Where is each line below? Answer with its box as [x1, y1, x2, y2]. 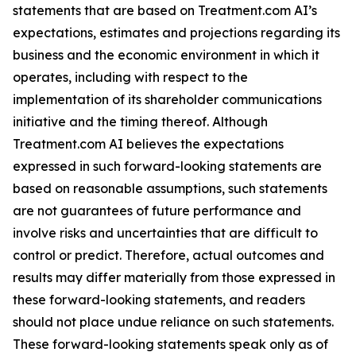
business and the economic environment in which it [13, 47, 319, 63]
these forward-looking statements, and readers [13, 292, 305, 308]
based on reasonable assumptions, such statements [13, 180, 327, 196]
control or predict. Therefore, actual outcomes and [13, 247, 324, 263]
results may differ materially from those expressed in [13, 269, 335, 285]
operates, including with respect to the [13, 69, 248, 85]
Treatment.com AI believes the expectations [13, 136, 284, 152]
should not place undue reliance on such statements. [13, 314, 334, 330]
